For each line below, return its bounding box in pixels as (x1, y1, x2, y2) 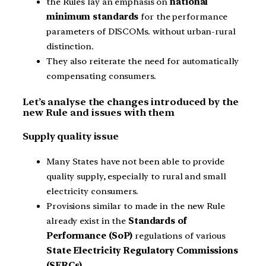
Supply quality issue (23, 130, 119, 142)
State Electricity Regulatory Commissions (46, 245, 238, 256)
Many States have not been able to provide (46, 156, 224, 167)
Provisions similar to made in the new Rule (46, 201, 225, 212)
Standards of (128, 216, 187, 227)
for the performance (138, 11, 228, 23)
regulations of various (132, 230, 226, 242)
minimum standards (46, 11, 139, 23)
